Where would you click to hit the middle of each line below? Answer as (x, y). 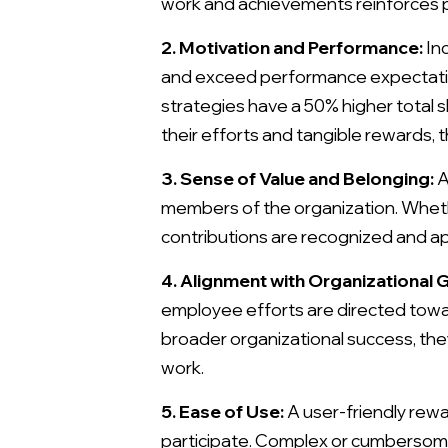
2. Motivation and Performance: (292, 46)
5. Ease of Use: (222, 410)
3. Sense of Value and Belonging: (297, 177)
